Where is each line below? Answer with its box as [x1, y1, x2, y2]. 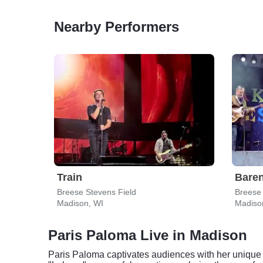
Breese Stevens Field [57, 187, 136, 197]
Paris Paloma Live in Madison [48, 227, 247, 243]
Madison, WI [57, 198, 103, 208]
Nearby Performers [54, 19, 179, 35]
